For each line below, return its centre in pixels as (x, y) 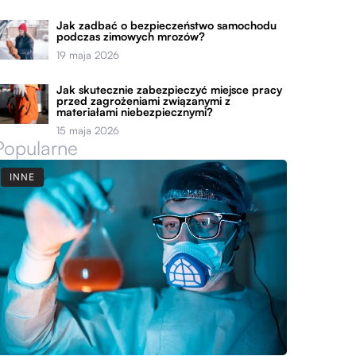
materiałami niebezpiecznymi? (135, 112)
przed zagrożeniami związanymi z (144, 101)
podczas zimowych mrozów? (131, 36)
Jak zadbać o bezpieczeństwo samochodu (167, 25)
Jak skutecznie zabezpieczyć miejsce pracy (170, 89)
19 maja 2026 (88, 55)
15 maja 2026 (88, 130)
